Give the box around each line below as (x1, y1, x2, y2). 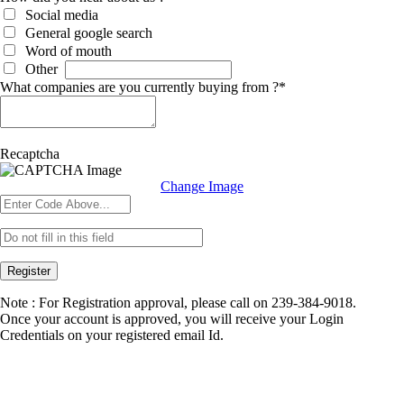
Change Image (161, 179, 243, 195)
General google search (18, 25, 152, 41)
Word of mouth (18, 43, 112, 60)
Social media (18, 7, 98, 23)
